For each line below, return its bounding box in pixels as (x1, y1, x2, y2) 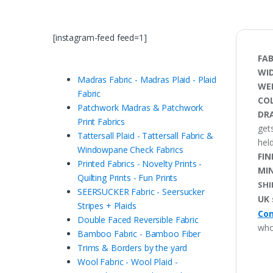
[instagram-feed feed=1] (53, 31, 147, 43)
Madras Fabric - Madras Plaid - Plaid (77, 74, 216, 86)
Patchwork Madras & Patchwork (77, 102, 204, 114)
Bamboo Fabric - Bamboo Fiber (77, 228, 201, 240)
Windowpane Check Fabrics (77, 144, 183, 156)
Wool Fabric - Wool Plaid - (77, 256, 178, 268)
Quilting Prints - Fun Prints (77, 172, 178, 184)
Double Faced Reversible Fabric (77, 214, 199, 226)
